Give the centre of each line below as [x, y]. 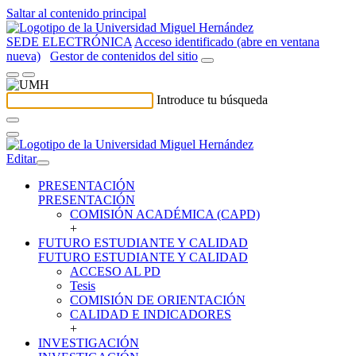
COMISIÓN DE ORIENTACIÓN [158, 300]
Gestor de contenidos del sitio [124, 56]
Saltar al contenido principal [76, 13]
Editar [21, 159]
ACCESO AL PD [115, 271]
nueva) [23, 56]
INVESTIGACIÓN [89, 343]
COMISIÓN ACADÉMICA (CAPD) [165, 214]
